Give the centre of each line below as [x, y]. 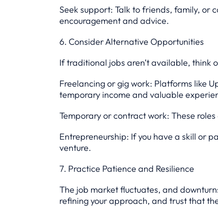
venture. [75, 148]
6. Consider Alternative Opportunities [132, 42]
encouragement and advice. [114, 21]
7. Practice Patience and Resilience [127, 169]
